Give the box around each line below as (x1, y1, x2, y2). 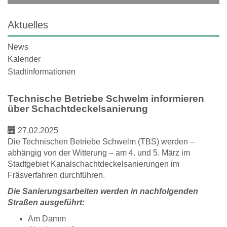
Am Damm (28, 214, 66, 223)
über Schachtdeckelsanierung (8, 103, 148, 115)
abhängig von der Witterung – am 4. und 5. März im (8, 148, 190, 158)
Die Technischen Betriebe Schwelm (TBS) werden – (8, 137, 195, 146)
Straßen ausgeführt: (8, 198, 85, 207)
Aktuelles (8, 19, 48, 30)
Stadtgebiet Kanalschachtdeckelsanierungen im (8, 160, 179, 169)
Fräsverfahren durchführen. (8, 171, 105, 180)
